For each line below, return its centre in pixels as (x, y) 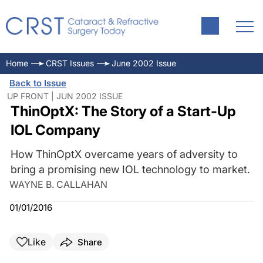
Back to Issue (38, 83)
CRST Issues (70, 63)
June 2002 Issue (144, 63)
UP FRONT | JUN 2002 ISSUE (65, 96)
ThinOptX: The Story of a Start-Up (123, 111)
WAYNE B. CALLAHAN (58, 184)
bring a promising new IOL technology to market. (130, 169)
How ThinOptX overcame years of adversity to (124, 154)
